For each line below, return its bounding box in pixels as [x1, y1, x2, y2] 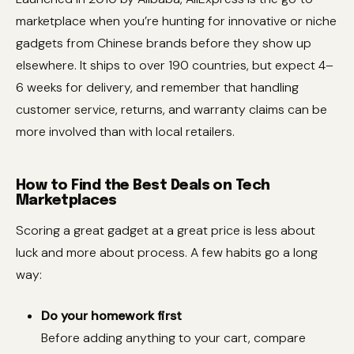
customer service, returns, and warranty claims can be [16, 101, 327, 118]
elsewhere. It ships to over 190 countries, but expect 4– [16, 57, 333, 73]
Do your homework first [41, 307, 182, 325]
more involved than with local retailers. [16, 123, 235, 140]
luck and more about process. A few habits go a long [16, 244, 318, 262]
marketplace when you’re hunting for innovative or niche [16, 13, 337, 29]
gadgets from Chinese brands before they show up [16, 35, 311, 51]
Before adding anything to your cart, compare [41, 330, 306, 347]
